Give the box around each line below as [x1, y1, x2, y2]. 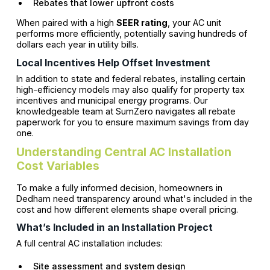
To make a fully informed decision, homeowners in [16, 182, 222, 193]
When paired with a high [16, 17, 116, 28]
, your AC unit [167, 17, 221, 28]
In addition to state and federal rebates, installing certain [16, 73, 245, 84]
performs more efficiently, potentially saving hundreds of [16, 28, 247, 39]
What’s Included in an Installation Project [16, 221, 213, 233]
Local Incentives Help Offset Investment [16, 56, 210, 69]
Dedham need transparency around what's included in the [16, 193, 253, 204]
